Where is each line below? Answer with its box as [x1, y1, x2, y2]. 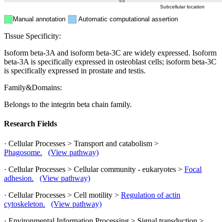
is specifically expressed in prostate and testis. [4, 66, 146, 75]
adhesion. [4, 173, 34, 182]
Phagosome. [4, 148, 42, 157]
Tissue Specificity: [4, 32, 61, 41]
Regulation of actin [121, 190, 180, 199]
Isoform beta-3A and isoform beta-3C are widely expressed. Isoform [4, 49, 217, 57]
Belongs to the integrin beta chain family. [4, 100, 132, 109]
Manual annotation [13, 15, 65, 23]
